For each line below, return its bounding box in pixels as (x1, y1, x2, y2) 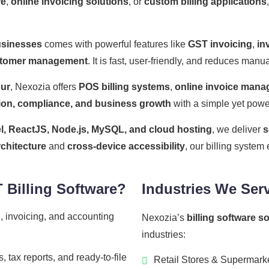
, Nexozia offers (10, 82, 79, 92)
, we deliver (212, 124, 263, 135)
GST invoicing (188, 39, 252, 50)
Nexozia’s (142, 213, 187, 223)
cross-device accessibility (67, 141, 185, 152)
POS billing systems (79, 82, 170, 92)
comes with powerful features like (42, 39, 188, 50)
